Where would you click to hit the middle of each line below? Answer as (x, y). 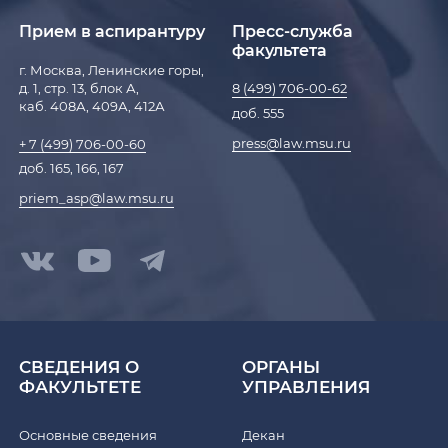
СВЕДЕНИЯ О (79, 366)
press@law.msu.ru (292, 143)
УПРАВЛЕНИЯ (305, 386)
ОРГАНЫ (280, 366)
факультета (280, 51)
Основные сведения (88, 435)
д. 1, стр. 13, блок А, (79, 88)
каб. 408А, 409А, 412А (92, 106)
